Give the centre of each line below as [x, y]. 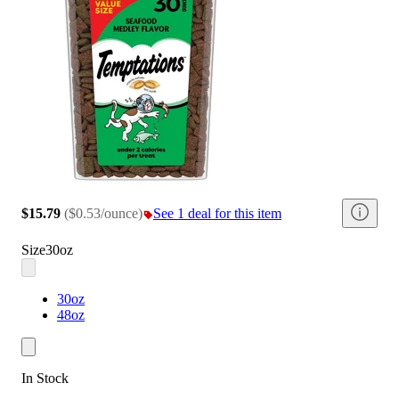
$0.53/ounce [103, 213]
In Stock [45, 379]
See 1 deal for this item [217, 213]
